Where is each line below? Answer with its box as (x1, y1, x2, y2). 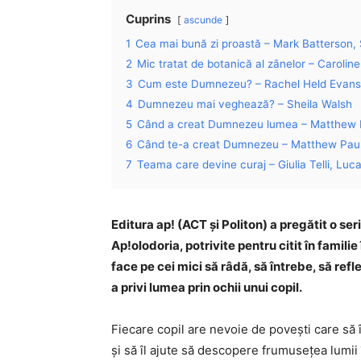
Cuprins (126, 11, 171, 27)
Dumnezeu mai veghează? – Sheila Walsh (138, 98, 352, 111)
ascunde (184, 14, 222, 27)
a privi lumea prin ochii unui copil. (111, 280, 302, 296)
